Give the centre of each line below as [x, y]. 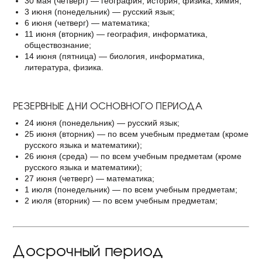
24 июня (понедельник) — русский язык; [102, 123]
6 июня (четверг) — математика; [87, 23]
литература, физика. [64, 67]
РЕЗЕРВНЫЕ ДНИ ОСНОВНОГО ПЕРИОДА [108, 105]
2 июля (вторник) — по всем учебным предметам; [121, 201]
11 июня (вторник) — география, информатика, [116, 34]
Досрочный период [88, 250]
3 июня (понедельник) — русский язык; [100, 12]
